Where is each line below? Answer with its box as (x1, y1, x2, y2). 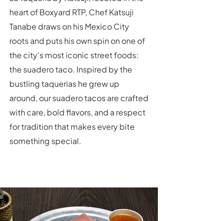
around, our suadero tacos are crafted (9, 93, 148, 103)
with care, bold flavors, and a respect (9, 107, 146, 117)
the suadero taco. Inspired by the (9, 64, 132, 74)
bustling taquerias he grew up (9, 78, 119, 89)
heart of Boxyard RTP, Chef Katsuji (9, 7, 134, 17)
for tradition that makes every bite (9, 121, 135, 132)
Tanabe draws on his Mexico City (9, 21, 129, 32)
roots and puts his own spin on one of (9, 36, 145, 46)
